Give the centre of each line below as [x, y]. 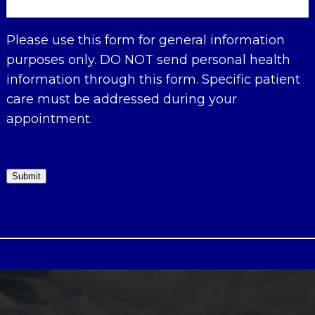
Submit [26, 176]
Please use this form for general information [145, 40]
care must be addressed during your [121, 99]
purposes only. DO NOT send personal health [148, 60]
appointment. [49, 119]
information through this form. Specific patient [153, 80]
